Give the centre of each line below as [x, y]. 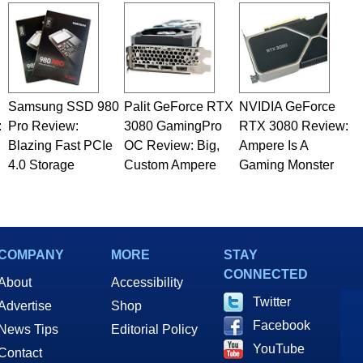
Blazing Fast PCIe [60, 145]
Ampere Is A [273, 145]
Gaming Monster [286, 164]
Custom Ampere [170, 164]
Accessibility [147, 282]
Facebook [282, 325]
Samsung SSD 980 [63, 106]
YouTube [279, 348]
